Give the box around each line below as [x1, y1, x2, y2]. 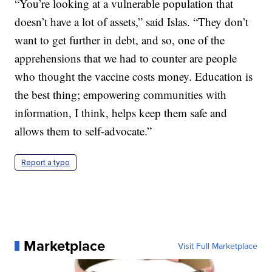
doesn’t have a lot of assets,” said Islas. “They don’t [15, 13, 249, 29]
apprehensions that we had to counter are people [15, 50, 237, 66]
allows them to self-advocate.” [15, 123, 152, 138]
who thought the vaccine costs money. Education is [15, 68, 253, 84]
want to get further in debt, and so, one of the [15, 32, 225, 47]
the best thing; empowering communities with [15, 86, 227, 102]
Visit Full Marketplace [177, 239, 257, 252]
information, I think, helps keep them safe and [15, 104, 228, 120]
